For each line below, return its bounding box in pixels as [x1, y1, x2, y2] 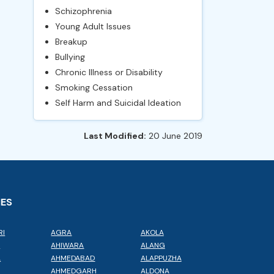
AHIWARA [51, 240, 84, 250]
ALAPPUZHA [140, 253, 182, 263]
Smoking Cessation [54, 82, 133, 93]
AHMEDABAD [51, 253, 95, 263]
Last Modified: [84, 130, 146, 141]
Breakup [54, 36, 87, 47]
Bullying [54, 51, 85, 62]
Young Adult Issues [54, 21, 131, 32]
